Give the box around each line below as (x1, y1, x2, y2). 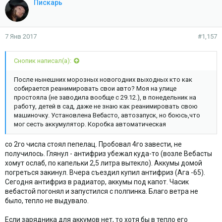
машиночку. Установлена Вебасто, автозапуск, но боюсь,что (14, 111, 200, 119)
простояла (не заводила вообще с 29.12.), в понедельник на (14, 94, 196, 102)
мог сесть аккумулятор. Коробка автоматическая (14, 120, 166, 128)
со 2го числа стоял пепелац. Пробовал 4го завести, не (5, 140, 182, 148)
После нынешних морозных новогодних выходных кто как (14, 76, 192, 84)
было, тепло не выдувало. (5, 196, 89, 205)
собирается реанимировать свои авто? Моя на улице (14, 85, 176, 93)
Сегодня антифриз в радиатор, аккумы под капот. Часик (5, 177, 189, 186)
